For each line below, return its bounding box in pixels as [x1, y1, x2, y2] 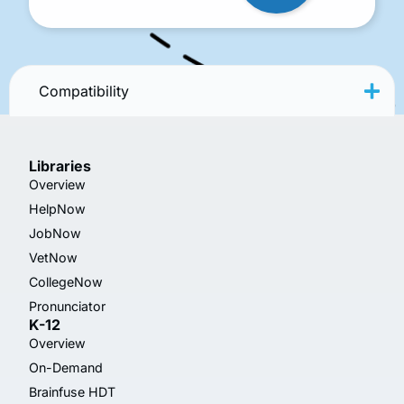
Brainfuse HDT [29, 383, 115, 399]
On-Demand [29, 359, 103, 375]
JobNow [29, 225, 81, 241]
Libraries [29, 156, 91, 175]
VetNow [29, 249, 78, 265]
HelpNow [29, 200, 86, 216]
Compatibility [39, 81, 129, 100]
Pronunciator [29, 298, 106, 314]
